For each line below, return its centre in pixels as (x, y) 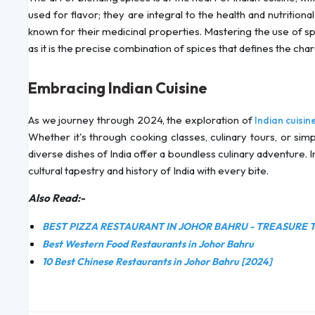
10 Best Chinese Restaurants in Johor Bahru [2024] (157, 262)
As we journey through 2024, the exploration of (142, 120)
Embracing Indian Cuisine (118, 88)
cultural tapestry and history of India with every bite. (148, 171)
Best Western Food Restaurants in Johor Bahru (148, 244)
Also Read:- (57, 198)
